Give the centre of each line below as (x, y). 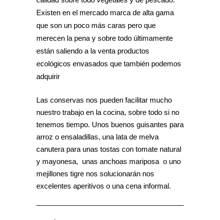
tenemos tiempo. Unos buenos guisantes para (110, 124)
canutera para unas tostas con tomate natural (109, 149)
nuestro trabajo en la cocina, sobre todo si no (108, 112)
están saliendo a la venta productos (93, 51)
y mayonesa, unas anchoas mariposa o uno (109, 161)
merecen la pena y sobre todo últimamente (105, 38)
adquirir (48, 76)
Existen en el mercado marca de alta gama (105, 12)
